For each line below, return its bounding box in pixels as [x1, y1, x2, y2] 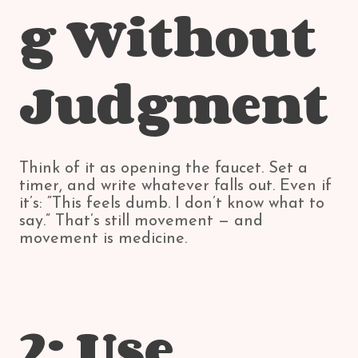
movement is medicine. [19, 231, 187, 247]
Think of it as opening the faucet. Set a [19, 161, 308, 177]
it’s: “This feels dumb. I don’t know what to [19, 196, 324, 212]
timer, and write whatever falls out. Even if [19, 178, 332, 194]
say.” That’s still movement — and [19, 213, 263, 229]
